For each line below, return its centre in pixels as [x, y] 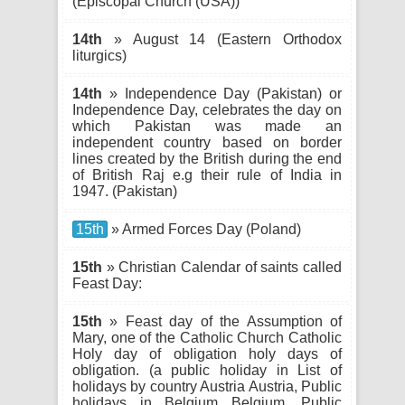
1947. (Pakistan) [125, 191]
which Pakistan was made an [207, 126]
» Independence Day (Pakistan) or [222, 94]
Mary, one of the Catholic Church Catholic [207, 338]
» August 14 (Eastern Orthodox [222, 39]
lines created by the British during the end [207, 159]
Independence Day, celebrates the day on [207, 110]
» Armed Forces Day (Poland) [204, 229]
